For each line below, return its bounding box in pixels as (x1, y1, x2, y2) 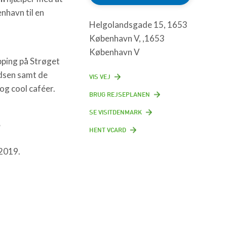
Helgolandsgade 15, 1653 (89, 19, 188, 30)
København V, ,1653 (89, 33, 165, 44)
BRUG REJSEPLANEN (89, 90, 150, 98)
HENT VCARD (89, 126, 127, 134)
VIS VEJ (89, 72, 111, 81)
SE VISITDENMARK (89, 108, 142, 116)
